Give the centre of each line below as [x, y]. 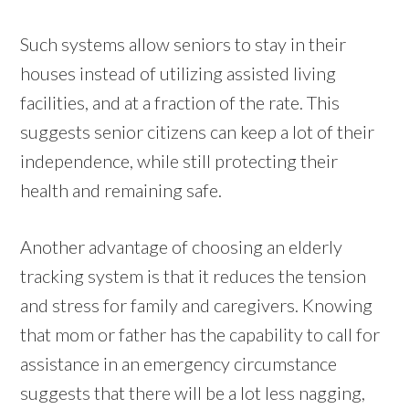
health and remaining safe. [121, 189]
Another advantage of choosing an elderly [182, 246]
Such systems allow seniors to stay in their [184, 43]
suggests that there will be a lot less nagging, [193, 392]
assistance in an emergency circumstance [179, 363]
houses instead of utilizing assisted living [178, 73]
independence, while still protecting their [179, 160]
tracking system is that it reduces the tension [194, 275]
